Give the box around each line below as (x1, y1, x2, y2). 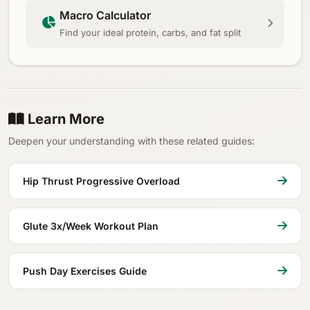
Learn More (24, 110, 104, 127)
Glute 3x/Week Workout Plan (23, 219, 158, 232)
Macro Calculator (60, 8, 151, 22)
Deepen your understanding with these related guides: (8, 134, 255, 147)
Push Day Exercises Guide (23, 264, 147, 277)
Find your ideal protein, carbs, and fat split (60, 26, 241, 38)
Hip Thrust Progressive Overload (23, 174, 180, 187)
